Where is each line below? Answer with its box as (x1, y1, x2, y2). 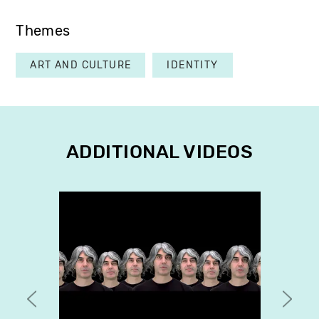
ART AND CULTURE (30, 58, 132, 71)
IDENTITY (167, 58, 219, 71)
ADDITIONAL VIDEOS (66, 140, 253, 163)
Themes (16, 22, 70, 39)
